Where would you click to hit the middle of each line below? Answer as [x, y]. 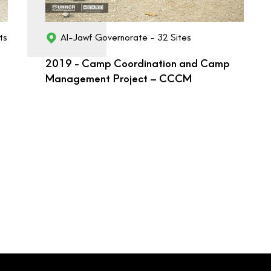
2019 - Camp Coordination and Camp [137, 64]
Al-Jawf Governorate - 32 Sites [126, 38]
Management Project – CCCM [118, 79]
